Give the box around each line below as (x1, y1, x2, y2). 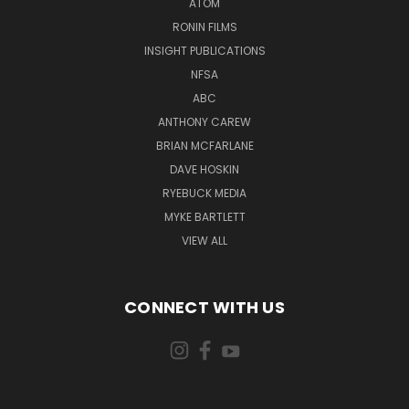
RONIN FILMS (172, 18, 237, 35)
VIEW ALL (182, 232, 227, 248)
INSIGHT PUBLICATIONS (143, 42, 266, 58)
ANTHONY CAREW (158, 113, 251, 130)
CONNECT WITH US (124, 295, 285, 319)
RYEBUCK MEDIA (163, 184, 246, 201)
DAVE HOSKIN (170, 161, 239, 177)
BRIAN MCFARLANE (155, 137, 254, 153)
